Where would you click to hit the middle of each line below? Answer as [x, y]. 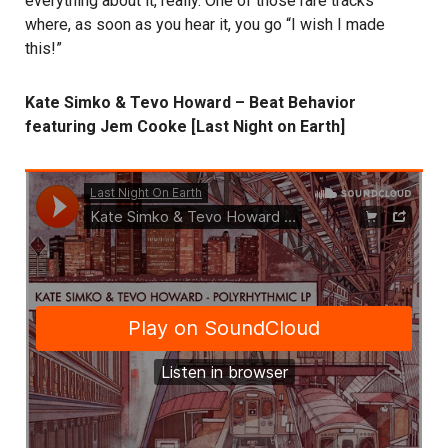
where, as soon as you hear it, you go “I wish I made [205, 25]
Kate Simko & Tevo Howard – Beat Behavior [190, 103]
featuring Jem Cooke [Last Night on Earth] [185, 127]
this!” [43, 49]
